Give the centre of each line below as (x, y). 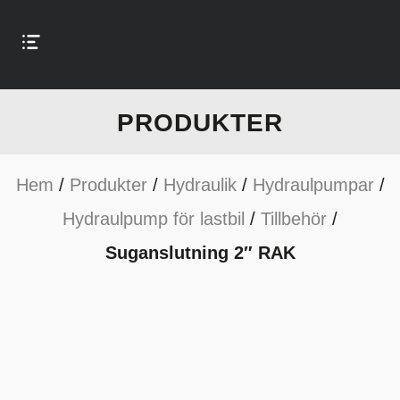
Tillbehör (294, 219)
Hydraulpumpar (313, 185)
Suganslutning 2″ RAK (200, 253)
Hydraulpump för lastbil (154, 219)
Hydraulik (200, 185)
